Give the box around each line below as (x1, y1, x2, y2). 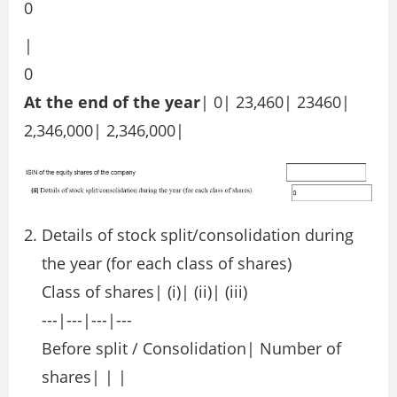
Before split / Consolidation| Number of (42, 337, 341, 359)
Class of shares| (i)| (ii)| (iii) (42, 280, 247, 302)
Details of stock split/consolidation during (42, 223, 354, 245)
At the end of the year (24, 91, 200, 113)
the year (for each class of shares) (42, 252, 292, 274)
